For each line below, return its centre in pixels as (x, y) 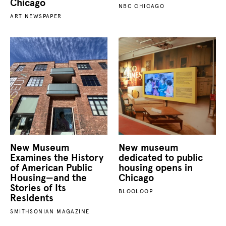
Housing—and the (49, 178)
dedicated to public (160, 158)
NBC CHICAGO (142, 6)
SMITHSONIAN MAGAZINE (50, 211)
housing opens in (155, 168)
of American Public (51, 168)
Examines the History (57, 158)
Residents (32, 198)
